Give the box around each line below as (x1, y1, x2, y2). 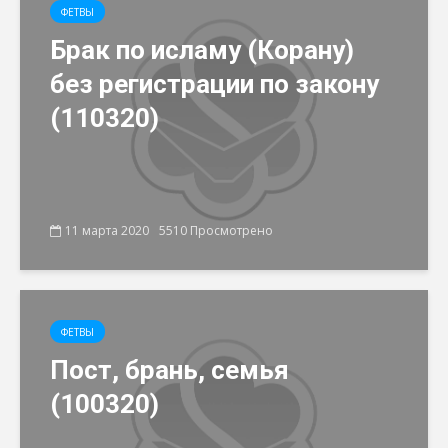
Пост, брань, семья (50, 355, 289, 385)
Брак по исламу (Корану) (50, 35, 354, 65)
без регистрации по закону (50, 69, 379, 99)
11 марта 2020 (65, 221, 149, 239)
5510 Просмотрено (159, 221, 273, 239)
